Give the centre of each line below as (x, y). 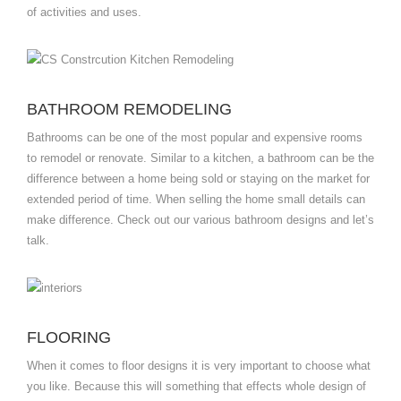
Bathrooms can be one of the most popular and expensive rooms (195, 138)
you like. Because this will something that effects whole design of (196, 387)
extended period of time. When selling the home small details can (196, 200)
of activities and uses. (84, 13)
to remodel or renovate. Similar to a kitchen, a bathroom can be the (200, 158)
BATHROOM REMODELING (129, 110)
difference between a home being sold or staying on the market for (198, 179)
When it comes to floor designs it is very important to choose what (199, 366)
